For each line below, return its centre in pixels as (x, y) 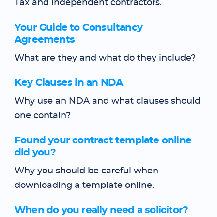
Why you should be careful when (86, 171)
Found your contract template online (103, 140)
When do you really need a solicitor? (101, 210)
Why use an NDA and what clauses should (108, 101)
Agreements (45, 40)
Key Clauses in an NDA (69, 83)
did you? (35, 153)
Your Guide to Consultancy (78, 28)
